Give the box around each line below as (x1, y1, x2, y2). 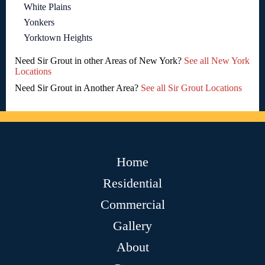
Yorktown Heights (24, 32, 92, 43)
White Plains (24, 1, 71, 12)
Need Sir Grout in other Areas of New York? (15, 55, 184, 66)
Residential (103, 175, 162, 190)
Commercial (100, 196, 165, 212)
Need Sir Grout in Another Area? (15, 82, 141, 93)
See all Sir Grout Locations (141, 82, 242, 93)
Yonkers (24, 17, 54, 27)
